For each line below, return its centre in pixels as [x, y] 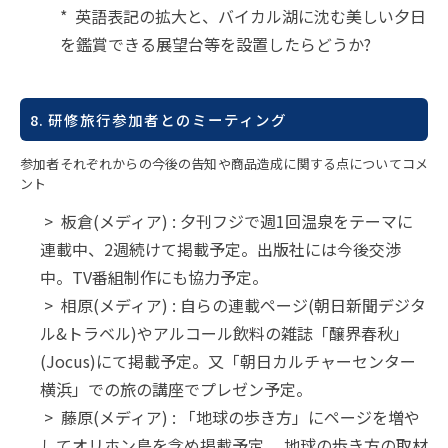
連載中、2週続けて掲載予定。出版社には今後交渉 [220, 249]
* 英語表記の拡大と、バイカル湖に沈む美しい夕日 [243, 16]
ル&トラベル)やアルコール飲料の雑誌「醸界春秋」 [224, 333]
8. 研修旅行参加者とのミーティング [158, 120]
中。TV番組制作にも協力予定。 [154, 277]
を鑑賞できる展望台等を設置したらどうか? [215, 44]
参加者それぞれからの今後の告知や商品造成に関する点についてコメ [224, 164]
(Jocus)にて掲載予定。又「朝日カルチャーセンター [228, 361]
